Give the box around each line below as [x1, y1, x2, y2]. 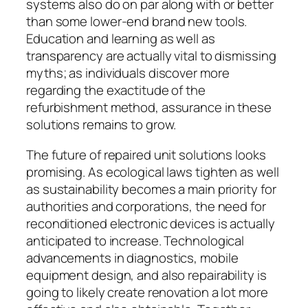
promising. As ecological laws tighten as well [26, 162, 279, 181]
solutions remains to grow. [26, 115, 177, 134]
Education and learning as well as [26, 30, 215, 48]
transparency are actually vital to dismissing [26, 47, 276, 65]
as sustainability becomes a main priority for [26, 179, 276, 198]
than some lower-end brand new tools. [26, 12, 247, 31]
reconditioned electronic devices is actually [26, 214, 275, 232]
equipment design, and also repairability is [26, 265, 267, 284]
